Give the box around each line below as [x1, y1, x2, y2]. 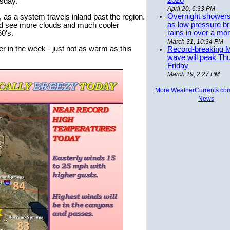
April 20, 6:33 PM [167, 5, 215, 13]
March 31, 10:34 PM [167, 38, 223, 46]
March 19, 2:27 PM [167, 71, 220, 79]
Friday [167, 62, 188, 70]
